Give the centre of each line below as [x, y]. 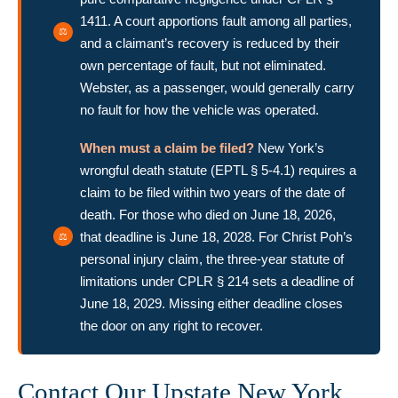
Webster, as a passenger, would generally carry [217, 87]
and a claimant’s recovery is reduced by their [210, 43]
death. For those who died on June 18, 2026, [208, 214]
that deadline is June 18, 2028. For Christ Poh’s [216, 236]
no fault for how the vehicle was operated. [199, 109]
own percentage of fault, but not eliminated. [203, 65]
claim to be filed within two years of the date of [212, 192]
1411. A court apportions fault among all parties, [216, 20]
